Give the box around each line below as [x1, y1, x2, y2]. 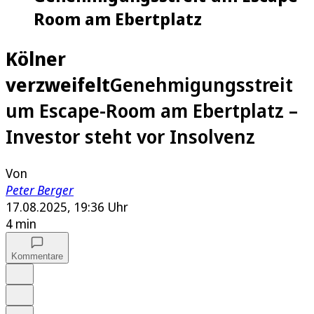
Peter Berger [6, 182, 74, 199]
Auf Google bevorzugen [18, 265, 109, 275]
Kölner [6, 46, 66, 72]
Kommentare [11, 251, 63, 262]
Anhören [18, 286, 52, 296]
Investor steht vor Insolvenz [6, 123, 255, 150]
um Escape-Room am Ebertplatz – [6, 97, 298, 124]
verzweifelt [6, 71, 110, 98]
